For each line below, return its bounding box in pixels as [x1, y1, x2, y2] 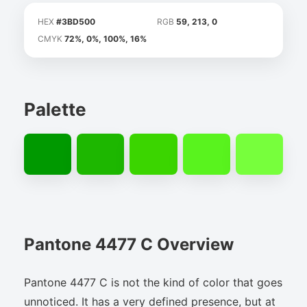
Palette [24, 99, 86, 120]
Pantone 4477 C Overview [24, 234, 234, 254]
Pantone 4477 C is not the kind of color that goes [24, 275, 282, 289]
